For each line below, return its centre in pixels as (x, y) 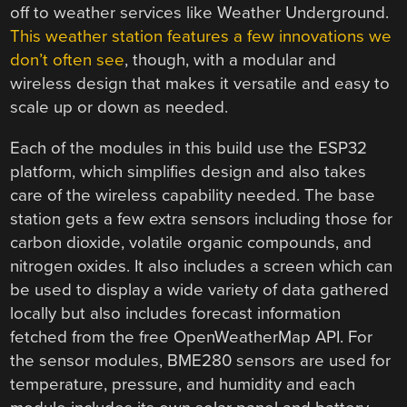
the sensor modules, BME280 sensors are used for (201, 361)
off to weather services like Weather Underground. (200, 13)
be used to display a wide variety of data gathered (200, 290)
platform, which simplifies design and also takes (189, 172)
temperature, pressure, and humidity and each (183, 385)
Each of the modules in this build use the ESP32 (189, 149)
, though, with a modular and (231, 60)
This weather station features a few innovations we (201, 37)
